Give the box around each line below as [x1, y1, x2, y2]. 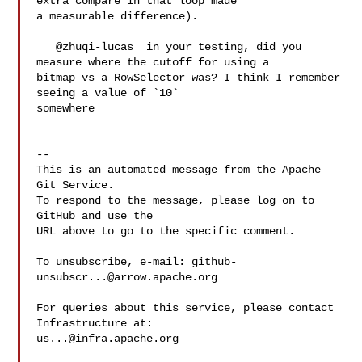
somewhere [36, 102, 102, 115]
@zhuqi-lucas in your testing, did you [36, 40, 57, 53]
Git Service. [36, 179, 115, 192]
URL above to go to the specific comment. [36, 225, 296, 238]
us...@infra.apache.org [36, 332, 179, 345]
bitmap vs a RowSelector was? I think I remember [36, 71, 341, 84]
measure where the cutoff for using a [36, 56, 276, 69]
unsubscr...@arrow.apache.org [36, 271, 218, 284]
